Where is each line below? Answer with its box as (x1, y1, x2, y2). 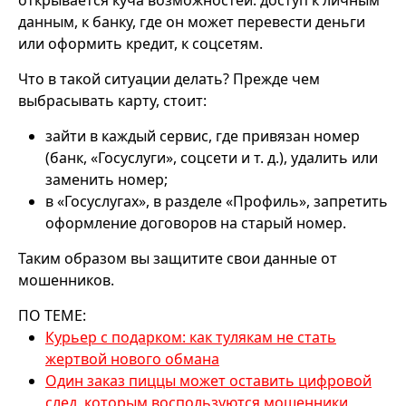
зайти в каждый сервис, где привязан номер (45, 125, 360, 146)
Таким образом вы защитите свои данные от (18, 247, 337, 268)
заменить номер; (45, 169, 168, 189)
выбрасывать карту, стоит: (18, 90, 207, 111)
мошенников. (18, 269, 114, 290)
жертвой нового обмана (45, 348, 219, 369)
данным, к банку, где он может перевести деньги (18, 11, 365, 32)
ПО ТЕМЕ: (18, 304, 86, 325)
